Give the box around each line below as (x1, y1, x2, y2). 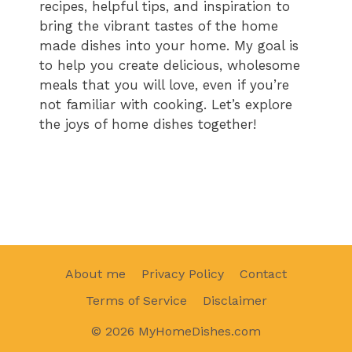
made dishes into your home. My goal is (39, 38, 299, 54)
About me (65, 266, 126, 281)
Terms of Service (85, 292, 187, 308)
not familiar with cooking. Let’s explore (39, 97, 292, 113)
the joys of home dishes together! (39, 116, 256, 133)
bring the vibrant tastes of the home (39, 18, 278, 35)
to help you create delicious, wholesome (39, 57, 300, 74)
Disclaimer (202, 292, 267, 308)
